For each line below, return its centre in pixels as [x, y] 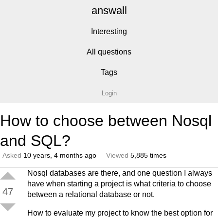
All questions [109, 52]
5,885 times [147, 155]
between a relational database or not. [91, 194]
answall [109, 10]
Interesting [109, 31]
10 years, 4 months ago [60, 155]
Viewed [117, 155]
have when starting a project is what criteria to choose [119, 184]
